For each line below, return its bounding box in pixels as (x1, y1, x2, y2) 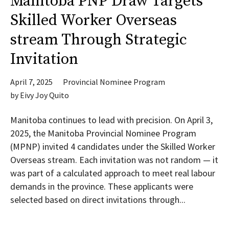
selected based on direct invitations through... (10, 194, 186, 205)
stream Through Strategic (10, 30, 187, 50)
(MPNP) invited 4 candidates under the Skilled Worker (10, 141, 215, 152)
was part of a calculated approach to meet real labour (10, 167, 215, 179)
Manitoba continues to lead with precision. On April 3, (10, 114, 213, 126)
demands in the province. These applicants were (10, 180, 193, 192)
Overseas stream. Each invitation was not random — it (10, 154, 218, 166)
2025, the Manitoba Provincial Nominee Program (10, 127, 196, 139)
